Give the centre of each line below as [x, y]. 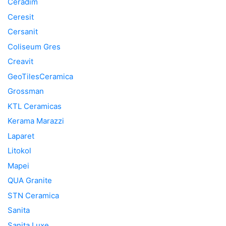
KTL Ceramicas [35, 106]
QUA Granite [30, 181]
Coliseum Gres [34, 46]
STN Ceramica [33, 195]
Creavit [20, 62]
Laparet [21, 136]
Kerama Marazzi [36, 121]
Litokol [19, 151]
